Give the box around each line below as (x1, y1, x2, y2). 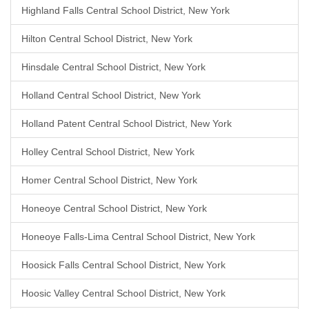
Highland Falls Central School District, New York (21, 5, 230, 16)
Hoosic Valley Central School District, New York (21, 288, 226, 299)
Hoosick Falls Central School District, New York (21, 259, 226, 270)
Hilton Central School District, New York (21, 33, 192, 44)
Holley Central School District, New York (21, 146, 195, 157)
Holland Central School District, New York (21, 90, 201, 101)
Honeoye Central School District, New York (21, 203, 207, 214)
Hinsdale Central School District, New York (21, 61, 206, 72)
